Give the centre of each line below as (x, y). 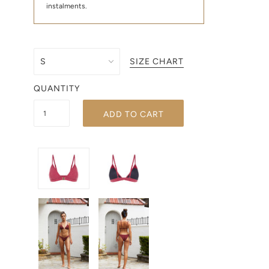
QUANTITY (57, 89)
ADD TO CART (133, 114)
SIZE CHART (157, 62)
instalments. (67, 6)
